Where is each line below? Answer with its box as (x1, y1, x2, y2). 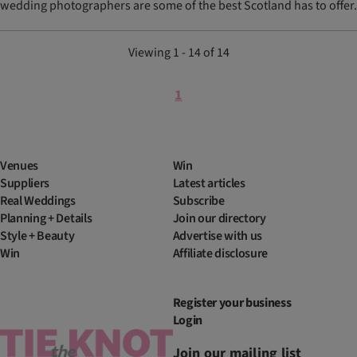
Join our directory (172, 210, 266, 228)
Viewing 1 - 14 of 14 (127, 44, 229, 62)
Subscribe (172, 192, 225, 210)
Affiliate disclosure (172, 245, 269, 263)
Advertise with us (172, 227, 263, 245)
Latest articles (172, 175, 245, 193)
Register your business (172, 294, 292, 312)
